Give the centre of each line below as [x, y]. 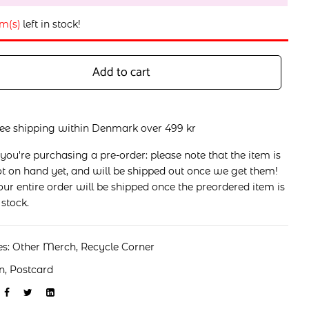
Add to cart [122, 72]
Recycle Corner [118, 247]
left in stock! [52, 24]
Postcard [32, 270]
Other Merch [44, 247]
